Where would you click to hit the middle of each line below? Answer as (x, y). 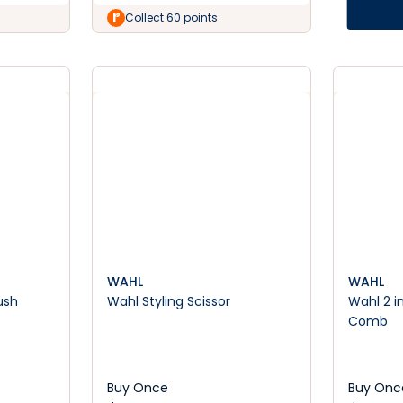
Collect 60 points (172, 18)
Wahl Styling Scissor (169, 301)
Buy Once (138, 388)
